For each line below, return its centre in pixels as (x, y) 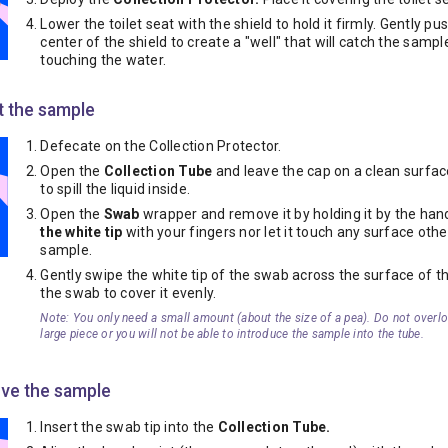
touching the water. (103, 60)
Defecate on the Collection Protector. (161, 146)
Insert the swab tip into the (129, 427)
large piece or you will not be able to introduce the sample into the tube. (232, 334)
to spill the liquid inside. (115, 189)
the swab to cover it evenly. (128, 293)
